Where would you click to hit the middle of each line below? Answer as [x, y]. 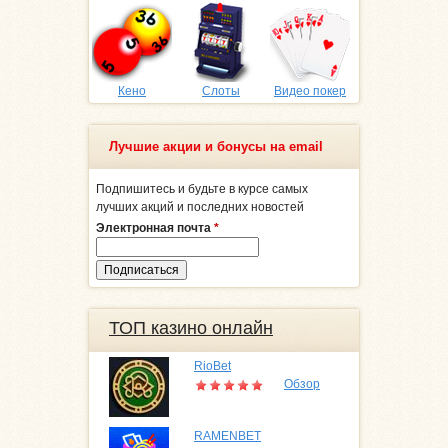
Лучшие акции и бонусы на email [216, 147]
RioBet [212, 366]
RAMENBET [227, 436]
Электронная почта [155, 228]
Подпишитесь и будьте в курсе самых [202, 189]
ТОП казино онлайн [191, 328]
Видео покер [310, 91]
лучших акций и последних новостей [200, 207]
